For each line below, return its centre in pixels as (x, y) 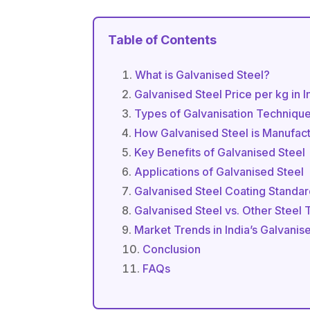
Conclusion (172, 249)
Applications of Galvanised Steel (219, 171)
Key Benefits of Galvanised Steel (220, 152)
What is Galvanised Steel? (203, 74)
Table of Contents (163, 39)
